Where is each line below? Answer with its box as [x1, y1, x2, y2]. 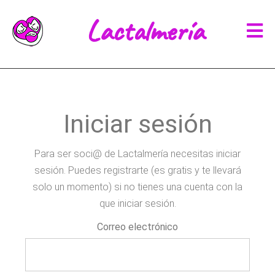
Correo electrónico [97, 221, 178, 233]
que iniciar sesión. [99, 198, 176, 210]
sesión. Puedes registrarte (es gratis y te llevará [34, 165, 241, 177]
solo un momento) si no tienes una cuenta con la [33, 181, 242, 193]
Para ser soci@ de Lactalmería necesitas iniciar [34, 148, 241, 160]
